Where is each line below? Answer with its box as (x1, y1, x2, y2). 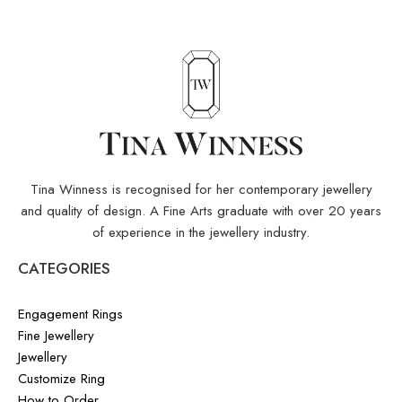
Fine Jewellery (18, 325, 94, 345)
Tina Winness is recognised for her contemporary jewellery (30, 179, 372, 199)
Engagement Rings (18, 303, 123, 324)
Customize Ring (18, 368, 105, 389)
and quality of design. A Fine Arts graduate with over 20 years (21, 200, 381, 221)
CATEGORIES (18, 257, 110, 279)
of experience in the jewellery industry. (92, 222, 310, 242)
